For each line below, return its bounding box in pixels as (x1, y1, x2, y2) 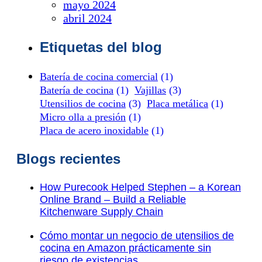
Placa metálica (147, 97, 208, 109)
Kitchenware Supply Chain (40, 205, 163, 218)
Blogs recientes (16, 150, 120, 167)
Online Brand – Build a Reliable (40, 193, 186, 205)
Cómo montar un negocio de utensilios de (40, 229, 234, 242)
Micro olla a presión (40, 111, 126, 123)
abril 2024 (63, 11, 112, 25)
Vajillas (135, 84, 166, 96)
